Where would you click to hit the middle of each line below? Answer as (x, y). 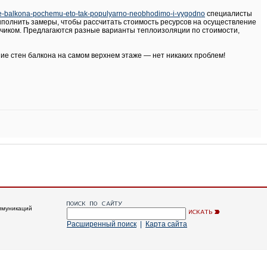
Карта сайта (166, 224)
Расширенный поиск (102, 224)
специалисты (229, 14)
